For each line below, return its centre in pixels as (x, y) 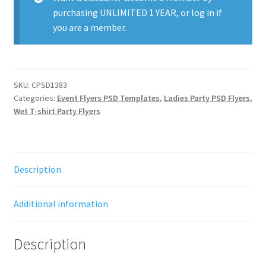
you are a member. (89, 28)
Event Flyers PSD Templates (108, 98)
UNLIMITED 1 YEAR (138, 13)
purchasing (76, 13)
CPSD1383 (49, 85)
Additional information (61, 204)
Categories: (35, 98)
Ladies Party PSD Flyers (207, 98)
